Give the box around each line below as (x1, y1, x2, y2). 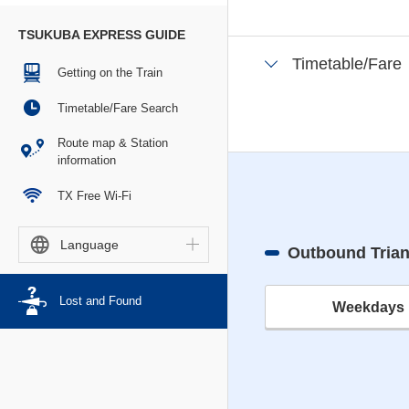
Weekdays (331, 299, 404, 316)
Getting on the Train (58, 66, 163, 79)
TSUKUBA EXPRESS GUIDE (18, 27, 185, 42)
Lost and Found (59, 294, 142, 308)
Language (60, 236, 119, 252)
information (58, 153, 116, 167)
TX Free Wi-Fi (58, 188, 131, 203)
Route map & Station (58, 136, 168, 150)
